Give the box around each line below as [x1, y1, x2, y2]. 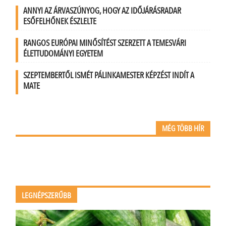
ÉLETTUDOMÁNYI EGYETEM [23, 48, 103, 60]
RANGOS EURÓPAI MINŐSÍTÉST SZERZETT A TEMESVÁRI [23, 37, 187, 49]
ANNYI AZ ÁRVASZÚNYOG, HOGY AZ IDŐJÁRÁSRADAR [23, 5, 182, 17]
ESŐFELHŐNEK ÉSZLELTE [23, 16, 97, 28]
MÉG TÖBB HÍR [161, 123, 204, 135]
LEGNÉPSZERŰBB [22, 190, 72, 202]
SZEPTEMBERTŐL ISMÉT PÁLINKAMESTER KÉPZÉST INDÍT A [23, 70, 195, 82]
